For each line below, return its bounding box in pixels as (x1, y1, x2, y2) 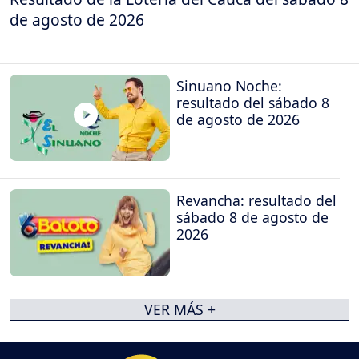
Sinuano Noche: (176, 75, 282, 95)
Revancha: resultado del (176, 191, 337, 211)
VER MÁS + (143, 300, 216, 320)
